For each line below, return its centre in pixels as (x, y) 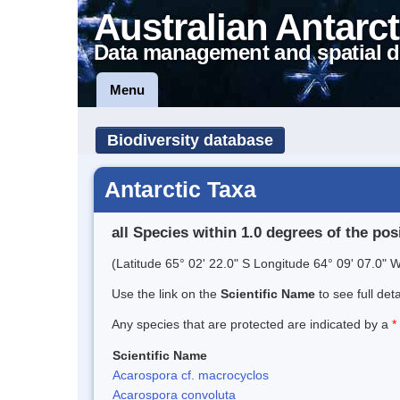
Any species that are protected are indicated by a (252, 324)
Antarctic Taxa (180, 189)
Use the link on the (166, 293)
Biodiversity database (190, 140)
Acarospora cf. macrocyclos (191, 375)
